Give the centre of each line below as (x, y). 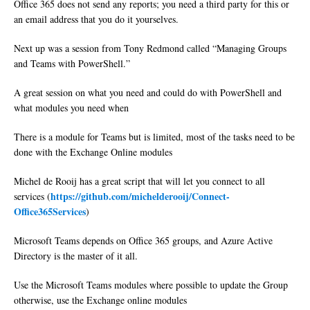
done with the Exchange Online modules (93, 152)
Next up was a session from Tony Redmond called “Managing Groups (150, 48)
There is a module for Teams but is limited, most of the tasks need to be (154, 137)
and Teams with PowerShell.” (72, 64)
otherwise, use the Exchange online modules (100, 300)
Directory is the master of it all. (76, 256)
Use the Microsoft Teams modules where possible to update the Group (151, 285)
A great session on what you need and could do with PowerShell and (148, 93)
